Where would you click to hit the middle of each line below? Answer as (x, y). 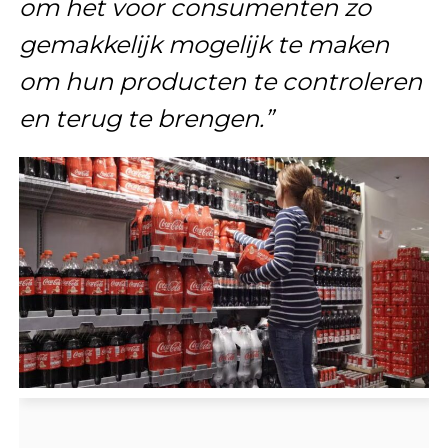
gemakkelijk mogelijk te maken (203, 44)
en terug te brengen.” (145, 118)
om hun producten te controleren (220, 81)
